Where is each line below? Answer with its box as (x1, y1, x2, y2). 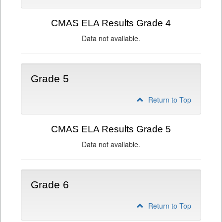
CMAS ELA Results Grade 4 (51, 18, 171, 28)
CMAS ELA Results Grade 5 (51, 124, 171, 134)
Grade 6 (31, 179, 69, 191)
